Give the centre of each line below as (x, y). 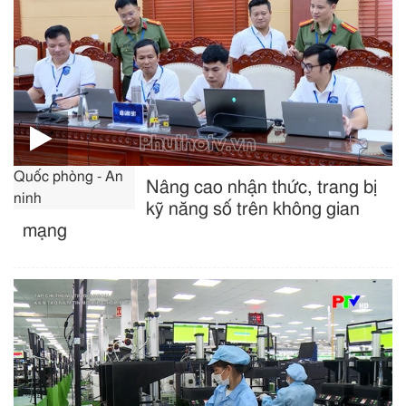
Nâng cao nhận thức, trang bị (262, 188)
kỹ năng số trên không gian (253, 210)
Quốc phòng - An (68, 177)
